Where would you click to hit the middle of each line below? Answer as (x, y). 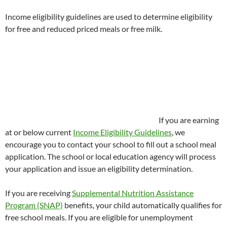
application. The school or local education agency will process (110, 156)
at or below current (39, 132)
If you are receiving (39, 193)
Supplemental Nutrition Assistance (133, 193)
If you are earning (188, 120)
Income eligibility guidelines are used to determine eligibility (109, 16)
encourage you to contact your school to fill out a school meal (111, 144)
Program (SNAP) (34, 205)
